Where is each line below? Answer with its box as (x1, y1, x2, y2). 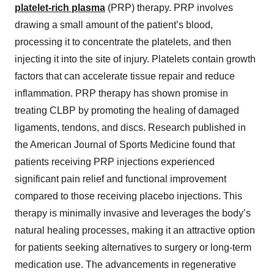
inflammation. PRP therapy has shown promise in (15, 88, 228, 99)
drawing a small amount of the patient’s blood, (15, 20, 213, 31)
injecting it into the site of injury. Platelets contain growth (15, 54, 256, 65)
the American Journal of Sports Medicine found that (15, 139, 235, 150)
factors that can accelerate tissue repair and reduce (15, 71, 235, 82)
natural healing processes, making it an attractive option (15, 225, 255, 236)
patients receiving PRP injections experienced (15, 157, 215, 168)
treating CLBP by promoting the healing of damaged (15, 105, 239, 116)
